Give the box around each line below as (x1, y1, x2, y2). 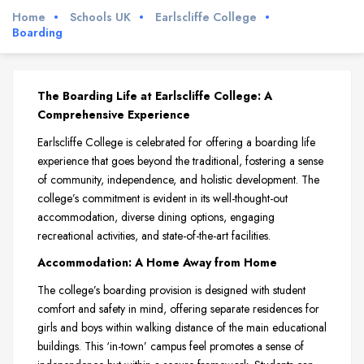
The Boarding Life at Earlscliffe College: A (37, 87, 272, 104)
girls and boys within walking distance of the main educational (37, 319, 327, 336)
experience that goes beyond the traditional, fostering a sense (37, 152, 323, 169)
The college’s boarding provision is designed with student (37, 282, 305, 299)
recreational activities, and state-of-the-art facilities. (37, 227, 271, 244)
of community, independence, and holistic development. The (37, 171, 319, 188)
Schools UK (70, 8, 131, 25)
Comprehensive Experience (37, 106, 190, 123)
